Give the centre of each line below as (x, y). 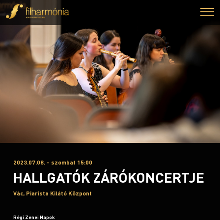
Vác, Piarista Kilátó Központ (53, 193)
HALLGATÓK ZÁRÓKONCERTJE (109, 177)
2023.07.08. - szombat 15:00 (53, 162)
